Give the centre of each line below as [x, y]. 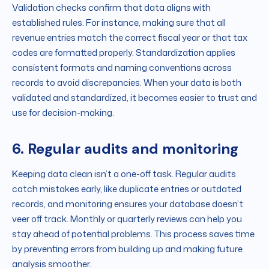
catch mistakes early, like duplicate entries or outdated [127, 189]
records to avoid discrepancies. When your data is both [127, 83]
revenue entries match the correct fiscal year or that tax [130, 38]
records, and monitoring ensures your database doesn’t [128, 204]
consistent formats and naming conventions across [122, 68]
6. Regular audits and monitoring [125, 149]
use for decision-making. [63, 113]
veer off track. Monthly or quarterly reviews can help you [127, 219]
